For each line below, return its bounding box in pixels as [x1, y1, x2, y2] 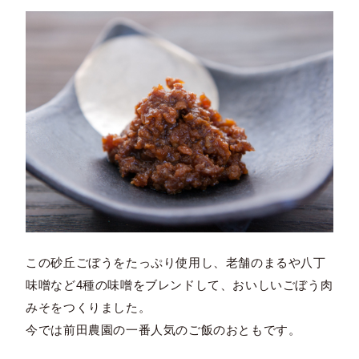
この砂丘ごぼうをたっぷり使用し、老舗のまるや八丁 [26, 256, 326, 270]
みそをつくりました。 [26, 301, 151, 315]
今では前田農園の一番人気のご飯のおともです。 [26, 323, 301, 337]
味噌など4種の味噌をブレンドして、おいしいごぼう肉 [26, 278, 333, 292]
